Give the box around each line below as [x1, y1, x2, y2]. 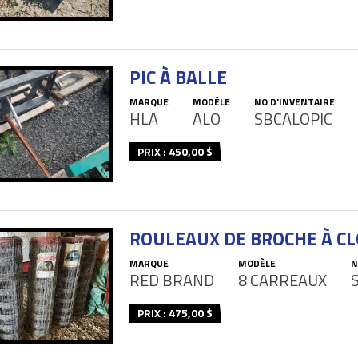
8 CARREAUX [238, 268, 327, 293]
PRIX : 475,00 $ [137, 304, 213, 322]
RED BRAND [129, 268, 214, 293]
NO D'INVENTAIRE [254, 94, 335, 110]
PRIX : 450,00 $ [137, 143, 213, 161]
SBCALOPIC [254, 106, 332, 132]
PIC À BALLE [129, 63, 227, 92]
